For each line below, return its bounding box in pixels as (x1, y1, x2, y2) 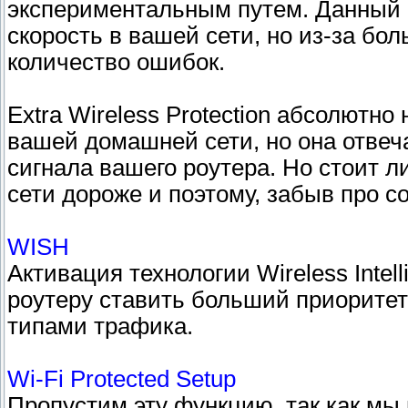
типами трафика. (7, 313, 193, 340)
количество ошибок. (7, 49, 225, 76)
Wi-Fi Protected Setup (7, 366, 236, 393)
